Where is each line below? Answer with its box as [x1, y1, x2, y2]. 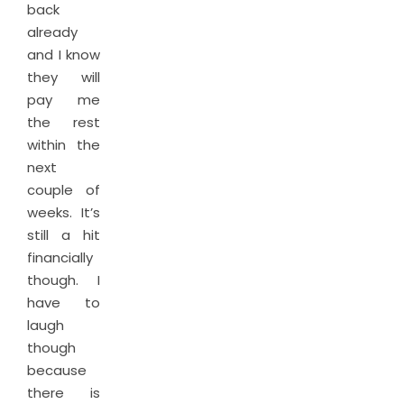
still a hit [27, 225, 100, 244]
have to [27, 293, 100, 312]
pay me [27, 90, 100, 109]
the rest [27, 113, 100, 132]
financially [27, 248, 93, 267]
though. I [27, 271, 100, 289]
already [27, 23, 78, 41]
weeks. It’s [27, 203, 100, 222]
